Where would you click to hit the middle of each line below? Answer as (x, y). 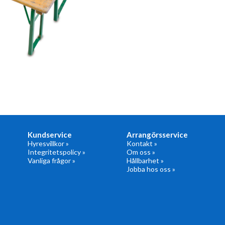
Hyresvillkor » (48, 143)
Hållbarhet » (145, 160)
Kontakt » (142, 143)
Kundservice (50, 135)
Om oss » (141, 152)
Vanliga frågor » (52, 160)
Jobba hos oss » (151, 169)
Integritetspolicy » (57, 152)
